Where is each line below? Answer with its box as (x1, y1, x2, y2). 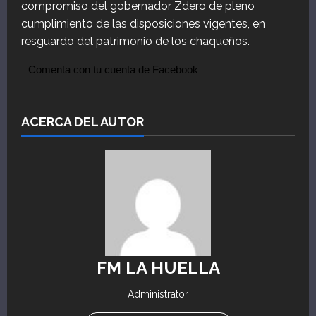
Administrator (128, 288, 188, 300)
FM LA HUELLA (96, 257, 220, 279)
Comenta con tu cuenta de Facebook (28, 63, 198, 76)
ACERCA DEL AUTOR (21, 114, 144, 130)
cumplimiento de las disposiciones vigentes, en (21, 17, 265, 31)
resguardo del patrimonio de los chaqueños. (21, 35, 250, 49)
